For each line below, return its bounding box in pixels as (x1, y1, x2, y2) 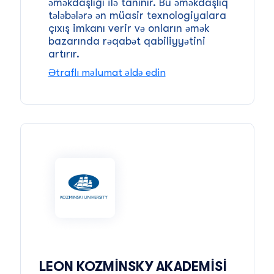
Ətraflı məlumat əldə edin (48, 66, 166, 78)
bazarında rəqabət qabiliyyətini (48, 34, 206, 47)
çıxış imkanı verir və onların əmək (48, 21, 210, 34)
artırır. (48, 47, 80, 60)
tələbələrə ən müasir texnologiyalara (48, 9, 226, 21)
